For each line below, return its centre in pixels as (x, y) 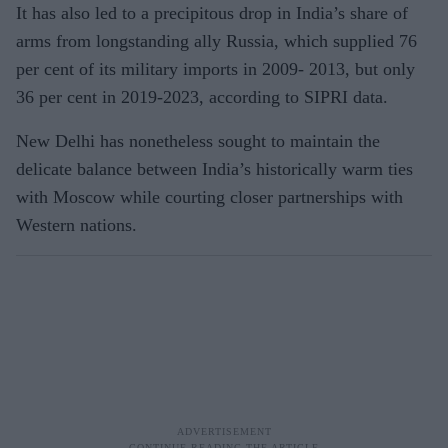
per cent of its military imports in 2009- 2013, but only (215, 68)
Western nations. (76, 224)
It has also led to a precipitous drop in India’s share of (212, 12)
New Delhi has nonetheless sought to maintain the (198, 140)
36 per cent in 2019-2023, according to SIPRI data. (202, 96)
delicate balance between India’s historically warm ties (214, 168)
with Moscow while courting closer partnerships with (209, 196)
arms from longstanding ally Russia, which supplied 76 (216, 40)
